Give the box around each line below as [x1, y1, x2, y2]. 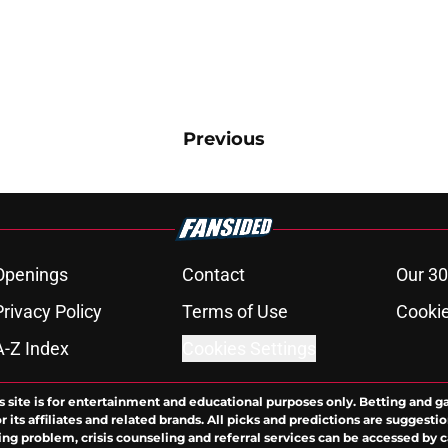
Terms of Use [181, 301, 288, 322]
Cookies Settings [181, 338, 316, 359]
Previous [183, 128, 265, 150]
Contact [181, 264, 245, 285]
